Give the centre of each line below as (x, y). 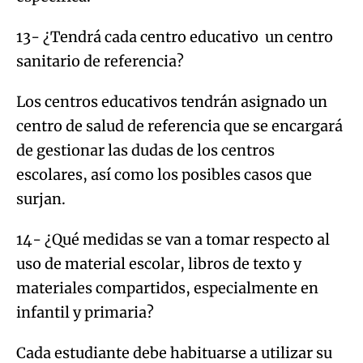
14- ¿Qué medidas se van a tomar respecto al (173, 239)
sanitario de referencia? (100, 61)
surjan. (41, 199)
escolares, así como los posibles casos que (164, 174)
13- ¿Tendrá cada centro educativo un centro (175, 36)
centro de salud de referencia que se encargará (179, 126)
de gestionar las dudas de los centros (145, 150)
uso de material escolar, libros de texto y (159, 263)
